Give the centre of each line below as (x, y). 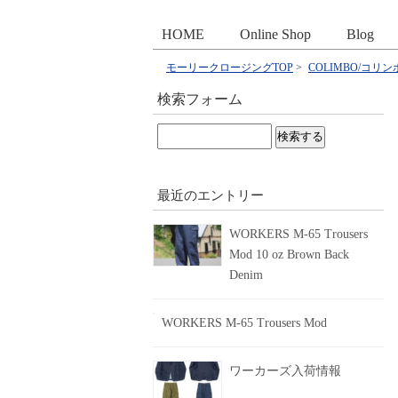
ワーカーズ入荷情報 (285, 371)
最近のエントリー (211, 195)
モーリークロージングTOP (230, 68)
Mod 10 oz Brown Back (289, 255)
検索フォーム (200, 99)
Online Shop (275, 34)
